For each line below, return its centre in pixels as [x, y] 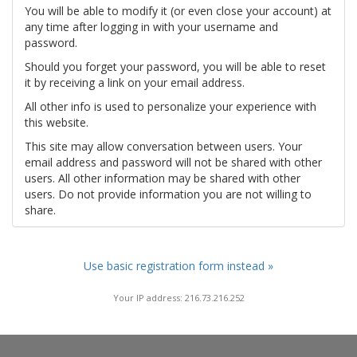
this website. [57, 122]
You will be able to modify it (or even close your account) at [178, 11]
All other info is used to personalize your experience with [171, 106]
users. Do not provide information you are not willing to [168, 194]
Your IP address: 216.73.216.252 [178, 297]
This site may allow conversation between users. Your [163, 146]
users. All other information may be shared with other [163, 178]
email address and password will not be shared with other [173, 162]
